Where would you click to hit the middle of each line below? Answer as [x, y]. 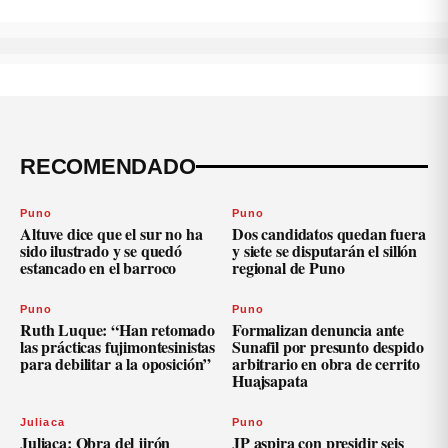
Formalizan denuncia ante [318, 329]
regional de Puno [288, 267]
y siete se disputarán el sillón [325, 250]
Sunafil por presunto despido [328, 346]
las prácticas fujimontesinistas [118, 346]
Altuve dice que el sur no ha [111, 233]
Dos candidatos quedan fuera [329, 233]
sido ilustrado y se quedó [101, 250]
